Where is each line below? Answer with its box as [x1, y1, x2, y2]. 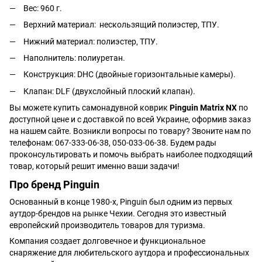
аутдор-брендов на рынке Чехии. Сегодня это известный [9, 208, 226, 218]
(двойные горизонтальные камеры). [94, 70, 236, 80]
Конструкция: [23, 70, 77, 80]
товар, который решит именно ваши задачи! [9, 161, 180, 171]
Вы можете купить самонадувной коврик [9, 103, 170, 113]
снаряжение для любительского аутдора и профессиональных [9, 247, 249, 257]
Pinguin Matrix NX [170, 103, 237, 113]
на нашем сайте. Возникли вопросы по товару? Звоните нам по [9, 126, 251, 136]
